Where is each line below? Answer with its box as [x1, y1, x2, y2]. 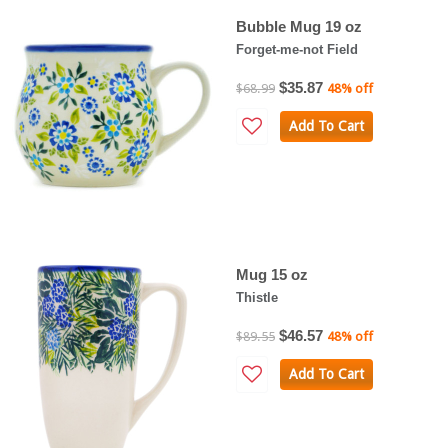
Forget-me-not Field [236, 41, 358, 57]
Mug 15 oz [236, 265, 308, 283]
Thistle [236, 289, 278, 305]
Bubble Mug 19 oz [236, 17, 362, 35]
